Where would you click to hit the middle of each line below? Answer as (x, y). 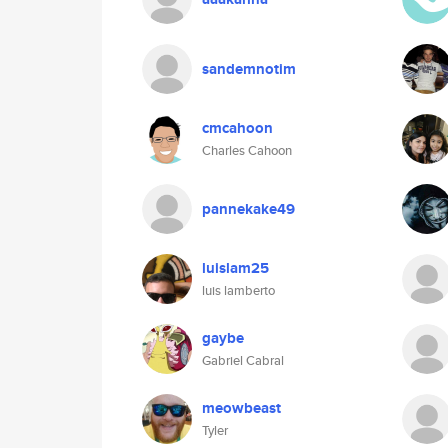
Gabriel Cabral (243, 360)
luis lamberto (238, 290)
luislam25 (235, 268)
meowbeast (241, 408)
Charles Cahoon (247, 150)
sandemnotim (249, 69)
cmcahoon (237, 128)
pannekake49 (248, 209)
